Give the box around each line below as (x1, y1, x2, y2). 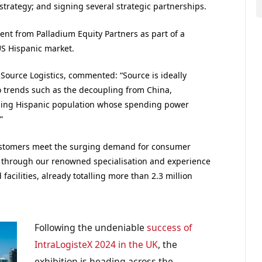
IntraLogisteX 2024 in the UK (35, 237, 158, 251)
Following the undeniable (35, 220, 147, 234)
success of (147, 220, 192, 234)
